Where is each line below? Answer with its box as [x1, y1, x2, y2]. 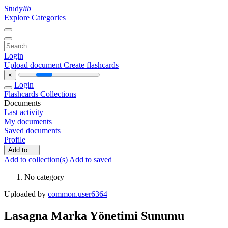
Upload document [4, 61, 64, 69]
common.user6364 [48, 190, 107, 198]
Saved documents [4, 126, 61, 135]
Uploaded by [4, 190, 48, 198]
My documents [4, 117, 52, 126]
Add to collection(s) [4, 155, 69, 164]
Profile [4, 135, 25, 144]
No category [24, 173, 64, 181]
